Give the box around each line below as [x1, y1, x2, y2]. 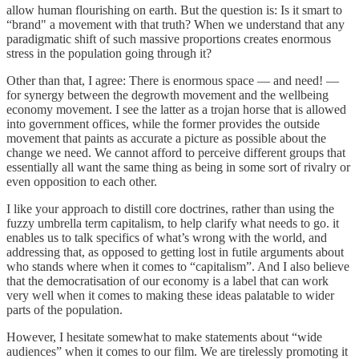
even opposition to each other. [6, 174, 157, 188]
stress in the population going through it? [6, 46, 212, 60]
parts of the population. [6, 302, 123, 317]
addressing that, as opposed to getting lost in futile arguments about [6, 244, 344, 259]
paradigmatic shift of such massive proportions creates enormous [6, 31, 331, 46]
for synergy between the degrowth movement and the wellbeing [6, 87, 329, 102]
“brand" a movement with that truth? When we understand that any [6, 17, 345, 31]
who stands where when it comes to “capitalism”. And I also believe [6, 259, 349, 273]
